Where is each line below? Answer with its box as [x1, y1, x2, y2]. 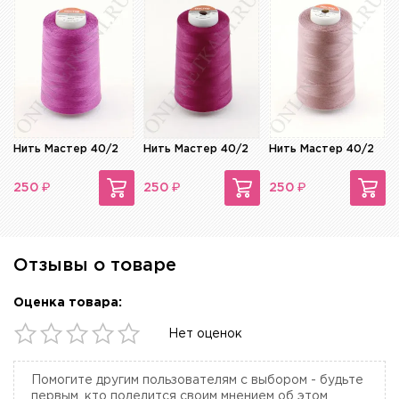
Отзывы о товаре [13, 257, 176, 274]
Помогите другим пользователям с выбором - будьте [31, 375, 363, 387]
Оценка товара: [13, 297, 122, 309]
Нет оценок [168, 329, 242, 340]
